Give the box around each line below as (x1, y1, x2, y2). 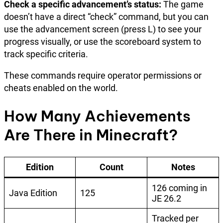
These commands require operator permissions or (4, 70, 202, 81)
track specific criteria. (4, 49, 88, 60)
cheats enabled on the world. (4, 83, 118, 94)
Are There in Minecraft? (4, 125, 178, 145)
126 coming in (152, 183, 207, 194)
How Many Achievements (4, 107, 191, 126)
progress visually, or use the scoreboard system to (4, 36, 201, 47)
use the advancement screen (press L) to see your (4, 24, 202, 35)
